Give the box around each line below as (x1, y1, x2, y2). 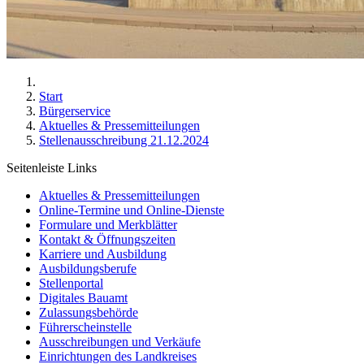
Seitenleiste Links (6, 161, 97, 175)
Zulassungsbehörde (39, 305, 138, 319)
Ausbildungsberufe (39, 262, 136, 275)
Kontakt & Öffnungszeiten (39, 232, 175, 246)
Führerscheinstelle (39, 320, 132, 334)
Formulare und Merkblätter (39, 218, 177, 232)
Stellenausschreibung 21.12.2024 (39, 133, 209, 147)
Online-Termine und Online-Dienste (39, 203, 224, 217)
